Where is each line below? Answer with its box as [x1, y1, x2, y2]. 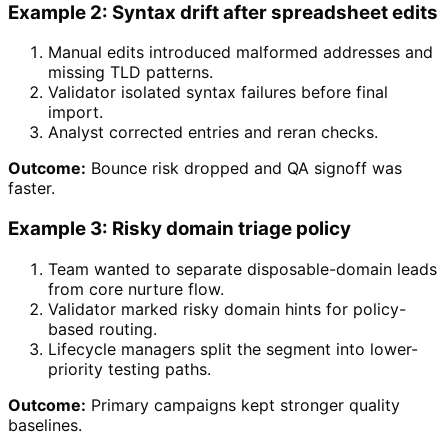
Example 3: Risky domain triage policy [8, 216, 351, 240]
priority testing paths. [48, 358, 211, 379]
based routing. [48, 318, 157, 339]
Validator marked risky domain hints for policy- [48, 298, 406, 319]
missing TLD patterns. [48, 62, 213, 83]
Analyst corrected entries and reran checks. [48, 122, 378, 143]
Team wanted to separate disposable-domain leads [48, 258, 437, 279]
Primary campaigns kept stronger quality [91, 394, 400, 415]
